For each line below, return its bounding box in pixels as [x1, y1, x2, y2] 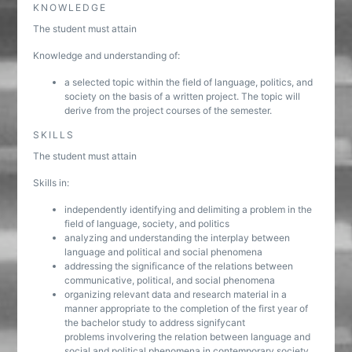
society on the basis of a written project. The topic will [64, 90, 301, 102]
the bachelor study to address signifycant [64, 317, 246, 328]
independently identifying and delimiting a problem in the [64, 203, 313, 215]
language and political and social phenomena [64, 246, 263, 258]
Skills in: [33, 177, 70, 189]
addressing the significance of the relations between [64, 260, 296, 272]
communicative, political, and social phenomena [64, 274, 276, 286]
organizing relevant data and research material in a [64, 288, 288, 300]
